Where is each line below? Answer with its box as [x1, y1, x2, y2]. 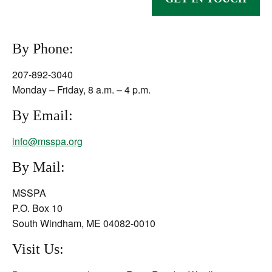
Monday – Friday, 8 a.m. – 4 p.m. [12, 83, 151, 97]
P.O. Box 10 [12, 201, 63, 215]
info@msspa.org [12, 134, 83, 148]
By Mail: [12, 159, 65, 175]
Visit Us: [12, 241, 64, 257]
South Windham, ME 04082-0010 [12, 216, 155, 230]
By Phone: [12, 41, 73, 56]
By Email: [12, 107, 73, 123]
